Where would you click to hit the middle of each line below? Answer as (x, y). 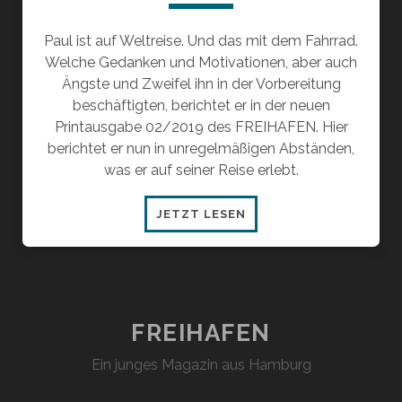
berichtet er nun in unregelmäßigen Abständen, (201, 149)
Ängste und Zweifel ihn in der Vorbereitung (201, 84)
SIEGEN (270, 342)
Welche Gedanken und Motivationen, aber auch (201, 63)
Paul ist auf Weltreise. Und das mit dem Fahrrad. (201, 41)
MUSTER (273, 277)
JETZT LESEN (201, 214)
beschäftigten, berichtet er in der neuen (201, 106)
